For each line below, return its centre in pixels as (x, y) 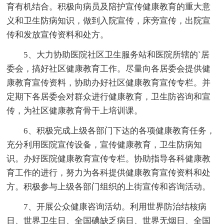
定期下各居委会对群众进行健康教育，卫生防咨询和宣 (109, 96)
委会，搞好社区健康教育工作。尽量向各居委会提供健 (109, 68)
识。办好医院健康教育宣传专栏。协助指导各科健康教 (109, 158)
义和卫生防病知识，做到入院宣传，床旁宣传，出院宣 (109, 20)
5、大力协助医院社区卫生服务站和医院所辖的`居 (117, 54)
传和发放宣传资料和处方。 (58, 34)
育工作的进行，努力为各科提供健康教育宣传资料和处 (109, 172)
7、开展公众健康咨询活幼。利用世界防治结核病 (115, 206)
